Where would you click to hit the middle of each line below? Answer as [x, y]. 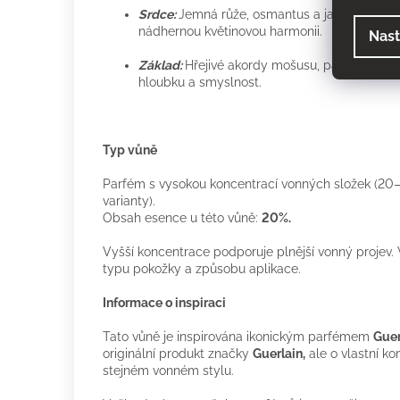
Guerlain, [279, 354]
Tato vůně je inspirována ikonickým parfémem [238, 337]
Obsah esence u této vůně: [182, 218]
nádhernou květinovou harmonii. [230, 32]
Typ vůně [130, 150]
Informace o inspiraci [164, 303]
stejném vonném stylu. [168, 371]
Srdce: [157, 15]
